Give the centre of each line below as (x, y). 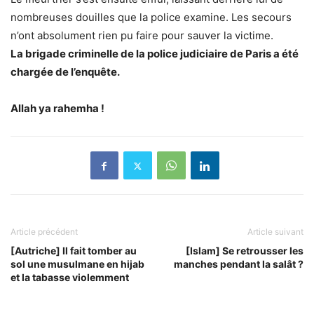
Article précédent (44, 232)
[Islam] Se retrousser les (245, 251)
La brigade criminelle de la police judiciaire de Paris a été (155, 54)
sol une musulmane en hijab (77, 264)
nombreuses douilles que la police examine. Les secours (151, 18)
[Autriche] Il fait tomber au (74, 251)
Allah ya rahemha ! (57, 109)
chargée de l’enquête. (65, 72)
